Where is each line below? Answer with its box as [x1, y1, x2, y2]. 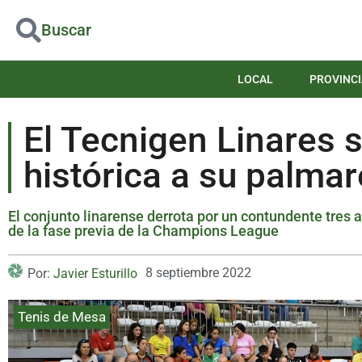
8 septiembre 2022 [145, 265, 251, 281]
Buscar [41, 19, 91, 40]
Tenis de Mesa [18, 309, 106, 326]
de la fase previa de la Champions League [8, 222, 279, 240]
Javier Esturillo [53, 266, 137, 282]
